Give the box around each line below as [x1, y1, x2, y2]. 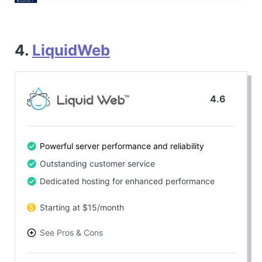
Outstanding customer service [40, 158, 155, 168]
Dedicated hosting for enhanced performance [40, 175, 215, 186]
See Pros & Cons [40, 227, 103, 237]
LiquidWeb [32, 40, 110, 59]
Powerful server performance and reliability [40, 140, 204, 151]
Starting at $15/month [40, 202, 124, 212]
